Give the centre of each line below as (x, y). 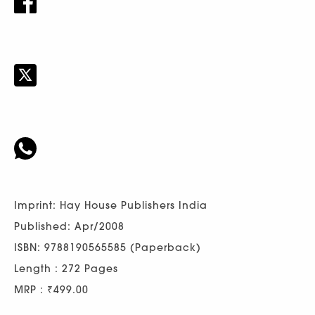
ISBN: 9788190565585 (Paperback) (108, 247)
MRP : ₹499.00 (51, 289)
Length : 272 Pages (66, 268)
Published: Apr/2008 (69, 226)
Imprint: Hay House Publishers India (111, 205)
